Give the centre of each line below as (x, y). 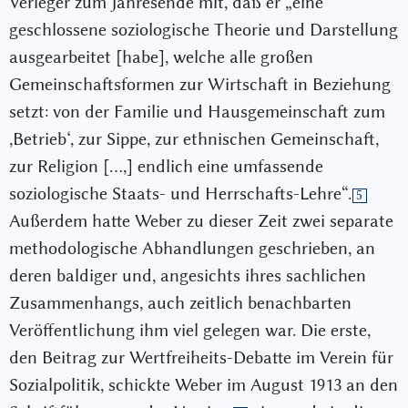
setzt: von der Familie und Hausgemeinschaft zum (197, 112)
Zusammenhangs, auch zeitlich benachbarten (180, 303)
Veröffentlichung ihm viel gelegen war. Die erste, (190, 331)
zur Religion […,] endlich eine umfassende (166, 167)
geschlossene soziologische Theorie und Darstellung (204, 30)
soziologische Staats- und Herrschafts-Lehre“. (180, 194)
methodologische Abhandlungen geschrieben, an (192, 249)
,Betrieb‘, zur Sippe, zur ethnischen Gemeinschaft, (194, 139)
